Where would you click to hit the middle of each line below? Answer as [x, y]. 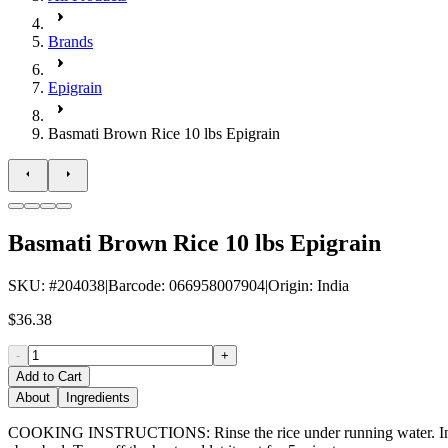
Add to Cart [49, 376]
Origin [288, 285]
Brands [70, 41]
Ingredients [98, 397]
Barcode [134, 285]
